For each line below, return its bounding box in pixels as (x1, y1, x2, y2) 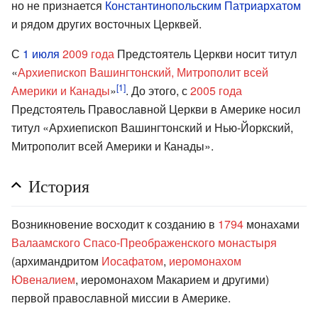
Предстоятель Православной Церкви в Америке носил (11, 100, 300, 117)
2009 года (62, 45, 114, 62)
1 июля (23, 45, 60, 62)
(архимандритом (11, 252, 102, 269)
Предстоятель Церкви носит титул (114, 45, 297, 62)
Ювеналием (11, 270, 75, 287)
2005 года (190, 82, 242, 99)
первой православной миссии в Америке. (11, 289, 231, 306)
